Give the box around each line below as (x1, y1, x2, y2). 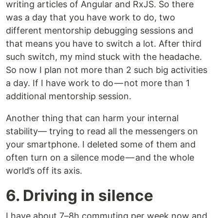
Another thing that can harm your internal (6, 112, 179, 123)
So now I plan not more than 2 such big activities (6, 64, 207, 75)
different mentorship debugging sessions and (6, 25, 193, 36)
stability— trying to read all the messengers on (6, 126, 198, 136)
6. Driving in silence (6, 185, 153, 205)
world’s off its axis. (6, 165, 82, 176)
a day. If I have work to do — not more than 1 (6, 77, 190, 88)
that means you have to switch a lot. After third (6, 38, 201, 49)
